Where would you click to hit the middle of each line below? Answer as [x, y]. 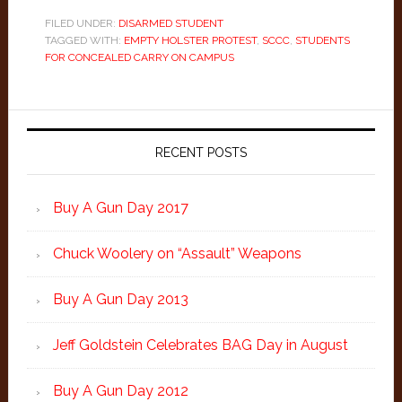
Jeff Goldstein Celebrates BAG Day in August [200, 345]
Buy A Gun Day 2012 [120, 391]
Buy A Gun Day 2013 [120, 299]
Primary [58, 125]
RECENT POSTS [201, 153]
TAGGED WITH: [84, 40]
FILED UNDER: [81, 23]
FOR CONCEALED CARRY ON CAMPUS [139, 57]
